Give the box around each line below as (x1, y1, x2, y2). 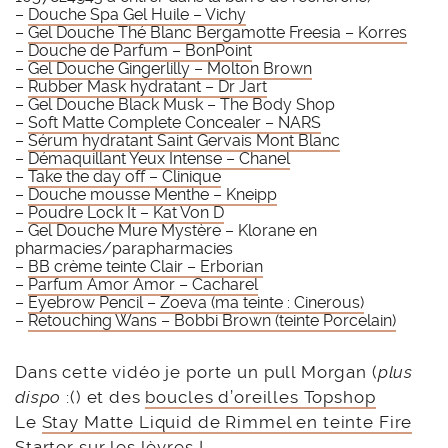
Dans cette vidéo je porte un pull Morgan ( (15, 362, 378, 383)
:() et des (61, 387, 146, 408)
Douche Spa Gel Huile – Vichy (28, 5, 246, 25)
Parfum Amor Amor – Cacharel (28, 275, 258, 295)
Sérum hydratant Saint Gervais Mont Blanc (28, 131, 340, 151)
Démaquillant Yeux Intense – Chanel (28, 149, 290, 169)
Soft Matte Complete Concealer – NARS (28, 113, 321, 133)
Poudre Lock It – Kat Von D (28, 203, 224, 223)
